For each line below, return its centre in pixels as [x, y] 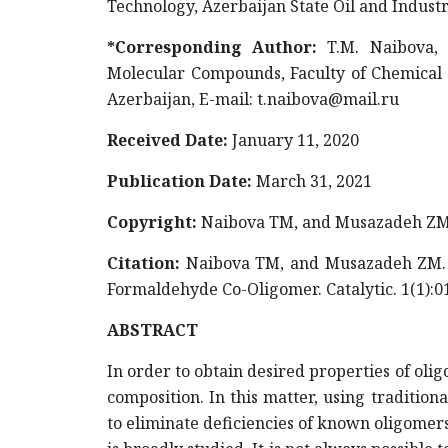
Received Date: [169, 140]
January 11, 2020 [295, 140]
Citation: [143, 263]
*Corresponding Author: [217, 47]
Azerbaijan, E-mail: [182, 99]
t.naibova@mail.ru [328, 99]
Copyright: [152, 222]
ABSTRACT [152, 330]
